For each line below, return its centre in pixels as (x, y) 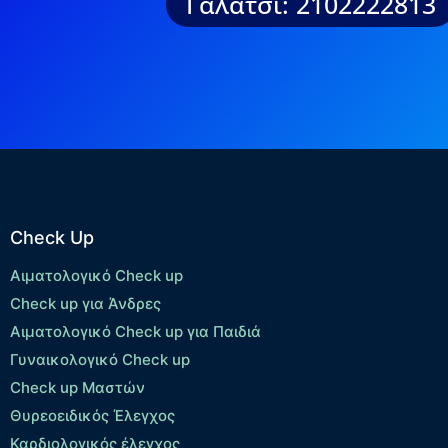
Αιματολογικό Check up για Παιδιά (135, 332)
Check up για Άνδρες (85, 304)
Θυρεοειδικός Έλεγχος (92, 416)
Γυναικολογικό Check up (100, 360)
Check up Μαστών (77, 388)
